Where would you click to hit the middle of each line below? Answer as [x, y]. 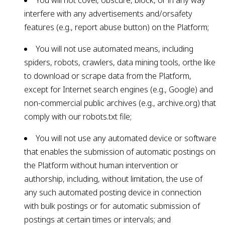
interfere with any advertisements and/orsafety [108, 14]
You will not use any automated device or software [126, 138]
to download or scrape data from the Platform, [108, 76]
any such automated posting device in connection [113, 192]
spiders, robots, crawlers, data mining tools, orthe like [120, 62]
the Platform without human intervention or [101, 165]
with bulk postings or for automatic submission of [112, 206]
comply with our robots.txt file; [78, 117]
